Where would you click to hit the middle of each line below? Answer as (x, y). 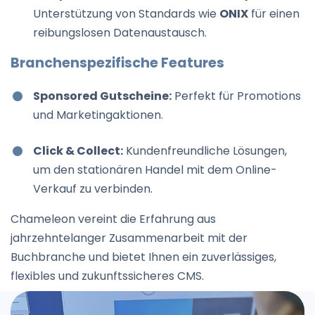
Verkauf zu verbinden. (93, 188)
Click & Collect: (78, 150)
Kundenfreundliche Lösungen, (205, 150)
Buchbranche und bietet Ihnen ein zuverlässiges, (143, 257)
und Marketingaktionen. (98, 115)
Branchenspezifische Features (117, 63)
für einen (274, 14)
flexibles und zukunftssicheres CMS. (107, 276)
